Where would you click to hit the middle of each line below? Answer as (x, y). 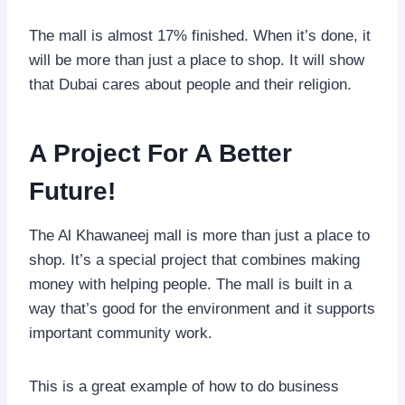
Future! (72, 191)
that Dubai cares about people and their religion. (190, 84)
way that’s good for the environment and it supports (202, 308)
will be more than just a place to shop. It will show (197, 60)
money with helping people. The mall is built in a (190, 284)
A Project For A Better (160, 153)
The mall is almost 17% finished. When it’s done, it (200, 35)
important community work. (123, 333)
